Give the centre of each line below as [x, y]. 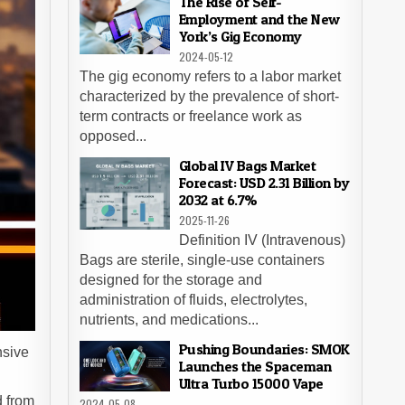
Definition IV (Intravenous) [262, 240]
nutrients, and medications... [169, 320]
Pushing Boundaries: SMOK [264, 349]
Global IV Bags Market [247, 165]
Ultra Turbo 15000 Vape [251, 383]
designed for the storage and [170, 280]
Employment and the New [259, 19]
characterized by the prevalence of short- [209, 96]
